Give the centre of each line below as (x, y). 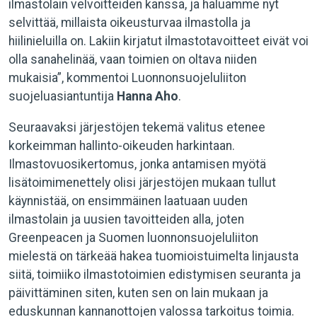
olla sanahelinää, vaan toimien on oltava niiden (133, 59)
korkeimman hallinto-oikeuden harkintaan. (122, 146)
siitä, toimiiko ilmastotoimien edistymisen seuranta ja (155, 275)
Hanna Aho (148, 96)
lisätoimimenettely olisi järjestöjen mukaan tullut (142, 183)
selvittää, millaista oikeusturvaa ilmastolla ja (129, 23)
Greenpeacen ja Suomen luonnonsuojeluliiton (133, 238)
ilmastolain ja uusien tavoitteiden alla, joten (126, 219)
